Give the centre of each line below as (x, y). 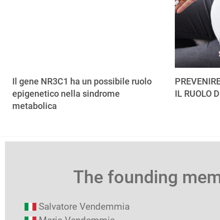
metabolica (35, 106)
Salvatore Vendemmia (84, 206)
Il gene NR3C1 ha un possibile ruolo (82, 81)
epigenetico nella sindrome (66, 94)
